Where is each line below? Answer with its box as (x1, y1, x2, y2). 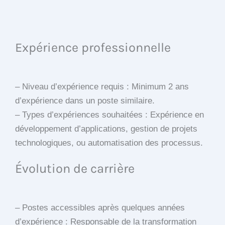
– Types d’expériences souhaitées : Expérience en (15, 110, 204, 120)
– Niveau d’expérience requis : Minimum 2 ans (15, 82, 189, 92)
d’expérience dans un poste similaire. (15, 96, 155, 106)
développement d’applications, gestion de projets (15, 124, 197, 134)
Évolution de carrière (15, 161, 135, 176)
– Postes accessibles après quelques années (15, 203, 185, 213)
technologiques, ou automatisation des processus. (15, 138, 203, 148)
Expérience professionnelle (15, 40, 171, 55)
